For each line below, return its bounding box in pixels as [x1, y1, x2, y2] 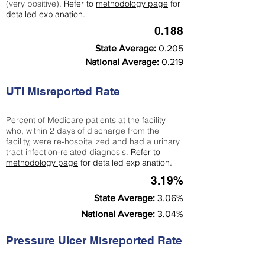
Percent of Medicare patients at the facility [6, 115, 166, 125]
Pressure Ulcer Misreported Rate [6, 234, 182, 247]
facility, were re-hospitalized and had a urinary [6, 136, 180, 147]
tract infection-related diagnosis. [6, 147, 131, 157]
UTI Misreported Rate [6, 85, 120, 98]
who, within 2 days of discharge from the [6, 125, 159, 136]
